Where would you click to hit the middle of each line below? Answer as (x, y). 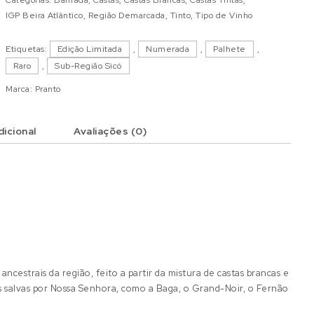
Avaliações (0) (110, 131)
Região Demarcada (127, 15)
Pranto (48, 89)
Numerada (168, 49)
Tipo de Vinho (224, 15)
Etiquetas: (28, 49)
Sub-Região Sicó (88, 66)
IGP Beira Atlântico (45, 15)
